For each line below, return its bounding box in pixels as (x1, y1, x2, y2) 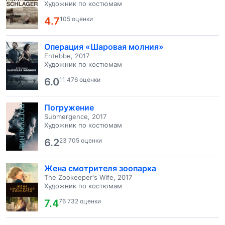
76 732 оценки (59, 197, 101, 205)
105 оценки (60, 15, 93, 23)
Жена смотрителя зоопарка (44, 163, 156, 173)
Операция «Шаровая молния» (44, 42, 164, 52)
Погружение (44, 102, 94, 113)
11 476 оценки (59, 76, 100, 83)
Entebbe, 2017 (44, 52, 89, 60)
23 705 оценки (59, 137, 102, 144)
